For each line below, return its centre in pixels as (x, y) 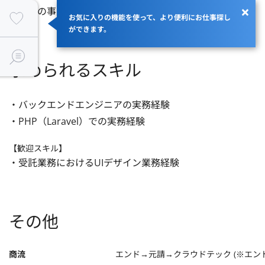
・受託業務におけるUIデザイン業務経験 (94, 163)
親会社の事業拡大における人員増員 (85, 11)
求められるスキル (75, 70)
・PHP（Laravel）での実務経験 (77, 121)
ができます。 (90, 29)
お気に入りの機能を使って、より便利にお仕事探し (150, 17)
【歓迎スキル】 (38, 148)
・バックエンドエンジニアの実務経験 (89, 105)
